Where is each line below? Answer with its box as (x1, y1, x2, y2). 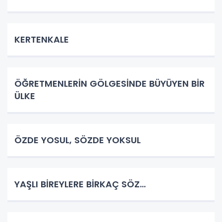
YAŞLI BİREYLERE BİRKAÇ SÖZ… (14, 177, 146, 190)
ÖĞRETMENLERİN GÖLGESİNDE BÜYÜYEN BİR (14, 77, 205, 90)
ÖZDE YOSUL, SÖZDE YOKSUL (14, 133, 141, 146)
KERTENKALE (14, 33, 71, 46)
